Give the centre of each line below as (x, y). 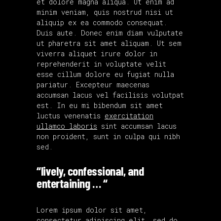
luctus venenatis (71, 115)
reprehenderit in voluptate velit (101, 64)
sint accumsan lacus (137, 126)
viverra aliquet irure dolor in (97, 53)
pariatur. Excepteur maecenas (93, 84)
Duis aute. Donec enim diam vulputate (110, 33)
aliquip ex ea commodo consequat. (102, 22)
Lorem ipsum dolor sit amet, (92, 210)
